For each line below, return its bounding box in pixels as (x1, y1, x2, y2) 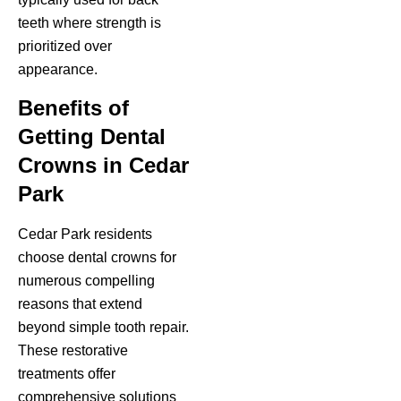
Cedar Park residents (18, 226, 152, 243)
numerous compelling (18, 273, 155, 289)
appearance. (18, 62, 98, 78)
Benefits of (18, 96, 129, 121)
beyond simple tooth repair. (18, 320, 189, 336)
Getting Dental (18, 124, 166, 149)
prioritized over (18, 38, 112, 55)
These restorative (18, 343, 128, 359)
